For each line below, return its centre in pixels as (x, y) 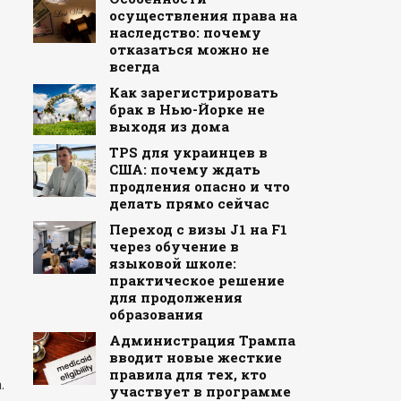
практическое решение (196, 280)
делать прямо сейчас (189, 203)
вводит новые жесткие (195, 357)
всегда (134, 66)
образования (156, 314)
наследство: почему (185, 32)
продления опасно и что (199, 186)
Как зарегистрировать (193, 92)
